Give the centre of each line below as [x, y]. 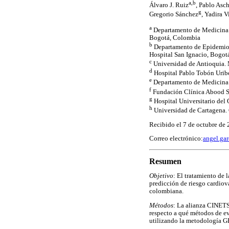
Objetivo [161, 176]
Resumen [165, 161]
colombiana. [166, 191]
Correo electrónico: [176, 139]
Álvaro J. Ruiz [169, 5]
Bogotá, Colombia [175, 38]
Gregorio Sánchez [174, 14]
